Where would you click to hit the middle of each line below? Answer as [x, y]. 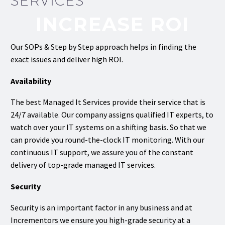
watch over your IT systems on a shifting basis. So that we [108, 127]
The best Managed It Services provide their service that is [108, 102]
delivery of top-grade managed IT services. [83, 165]
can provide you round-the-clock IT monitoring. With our [107, 140]
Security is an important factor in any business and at [101, 208]
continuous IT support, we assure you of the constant [102, 152]
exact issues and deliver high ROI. [67, 59]
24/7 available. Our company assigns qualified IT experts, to [112, 115]
